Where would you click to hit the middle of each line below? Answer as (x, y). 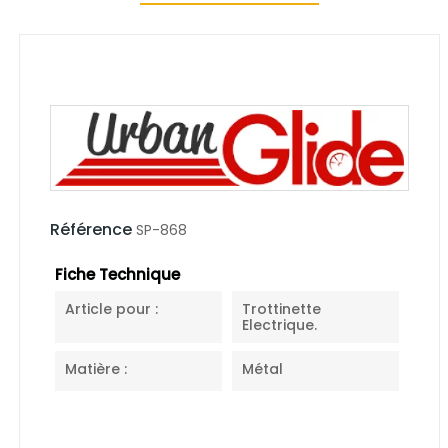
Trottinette (281, 308)
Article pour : (111, 308)
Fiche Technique (117, 274)
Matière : (96, 368)
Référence (91, 229)
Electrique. (279, 324)
